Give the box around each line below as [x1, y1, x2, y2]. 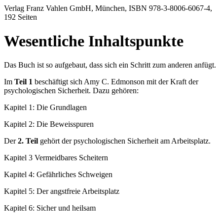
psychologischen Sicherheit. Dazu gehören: [4, 86, 139, 95]
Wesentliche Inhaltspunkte [4, 32, 184, 50]
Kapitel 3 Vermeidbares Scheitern [4, 153, 108, 162]
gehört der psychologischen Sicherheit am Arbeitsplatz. [38, 137, 211, 146]
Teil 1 [14, 77, 33, 86]
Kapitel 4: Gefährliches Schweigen [4, 170, 112, 179]
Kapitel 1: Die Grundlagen [4, 103, 87, 112]
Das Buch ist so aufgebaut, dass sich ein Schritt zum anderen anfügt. [4, 61, 216, 70]
